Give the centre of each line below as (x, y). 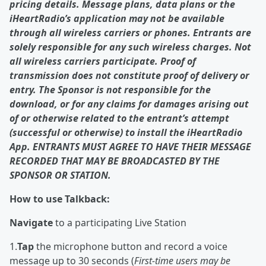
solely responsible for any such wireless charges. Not (130, 47)
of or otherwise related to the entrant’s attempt (119, 118)
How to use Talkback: (60, 199)
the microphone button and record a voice (131, 246)
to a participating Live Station (120, 223)
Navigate (31, 223)
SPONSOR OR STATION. (60, 175)
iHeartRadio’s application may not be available (117, 18)
